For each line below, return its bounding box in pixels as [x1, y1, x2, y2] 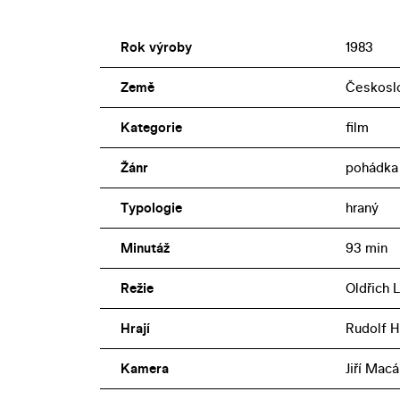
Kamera [120, 358, 169, 378]
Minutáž [120, 237, 170, 257]
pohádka [345, 157, 398, 177]
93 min [345, 237, 387, 257]
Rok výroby [120, 37, 192, 56]
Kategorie [120, 117, 182, 137]
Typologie [120, 197, 182, 217]
